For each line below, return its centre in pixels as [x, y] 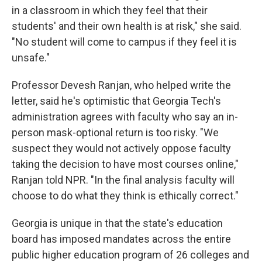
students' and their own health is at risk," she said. [127, 26]
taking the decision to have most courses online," [125, 164]
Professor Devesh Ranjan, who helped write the [121, 85]
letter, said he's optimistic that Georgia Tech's [116, 101]
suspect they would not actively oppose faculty [121, 149]
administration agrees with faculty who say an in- [125, 117]
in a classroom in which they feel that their [110, 11]
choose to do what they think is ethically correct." [125, 196]
